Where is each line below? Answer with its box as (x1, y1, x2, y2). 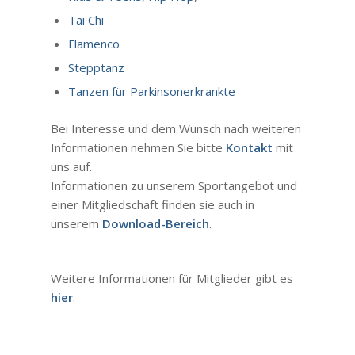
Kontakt (225, 139, 273, 155)
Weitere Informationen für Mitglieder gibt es (50, 270, 293, 287)
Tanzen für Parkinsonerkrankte (67, 82, 235, 99)
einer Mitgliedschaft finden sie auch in (50, 196, 254, 212)
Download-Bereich (101, 215, 209, 231)
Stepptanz (67, 59, 124, 75)
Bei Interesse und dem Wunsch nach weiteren (50, 120, 301, 136)
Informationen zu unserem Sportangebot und (50, 177, 297, 193)
